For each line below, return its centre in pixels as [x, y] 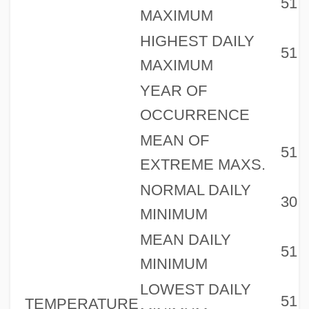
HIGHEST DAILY [197, 41]
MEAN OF [174, 140]
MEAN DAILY [185, 239]
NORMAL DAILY [195, 190]
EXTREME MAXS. [202, 164]
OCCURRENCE [195, 114]
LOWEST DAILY [195, 289]
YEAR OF [173, 90]
